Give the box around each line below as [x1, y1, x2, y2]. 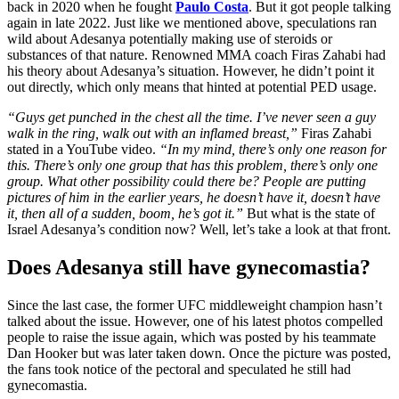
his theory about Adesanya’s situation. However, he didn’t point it [7, 63, 374, 79]
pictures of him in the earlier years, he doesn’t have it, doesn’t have [7, 190, 380, 206]
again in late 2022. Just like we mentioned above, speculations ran [7, 15, 377, 31]
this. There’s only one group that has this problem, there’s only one [7, 158, 378, 174]
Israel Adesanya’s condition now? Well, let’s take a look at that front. [7, 222, 391, 238]
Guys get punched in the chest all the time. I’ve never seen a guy [15, 110, 376, 126]
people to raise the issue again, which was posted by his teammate [7, 329, 376, 345]
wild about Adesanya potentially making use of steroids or [7, 31, 332, 47]
